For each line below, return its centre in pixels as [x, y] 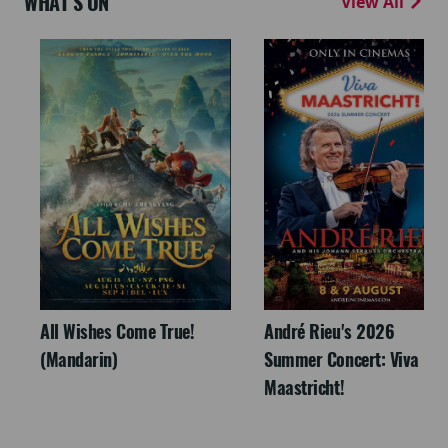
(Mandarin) [79, 360]
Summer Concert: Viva [342, 360]
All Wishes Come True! [117, 332]
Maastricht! [304, 388]
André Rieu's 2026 [329, 332]
